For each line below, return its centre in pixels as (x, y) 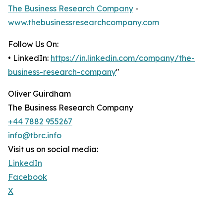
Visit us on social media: (53, 149)
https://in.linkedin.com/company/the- (123, 58)
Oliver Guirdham (39, 94)
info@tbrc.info (35, 136)
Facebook (28, 177)
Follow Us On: (33, 44)
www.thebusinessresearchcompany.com (83, 23)
